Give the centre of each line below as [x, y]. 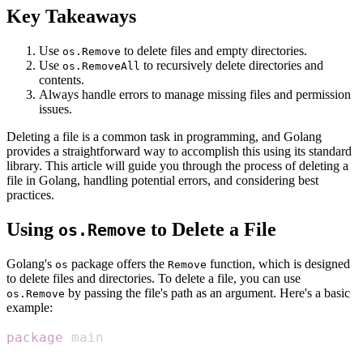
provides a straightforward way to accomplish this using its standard [179, 152]
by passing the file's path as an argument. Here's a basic [207, 293]
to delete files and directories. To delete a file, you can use [154, 278]
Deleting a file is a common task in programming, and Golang [164, 137]
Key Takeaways [71, 17]
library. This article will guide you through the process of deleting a [177, 166]
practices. [30, 195]
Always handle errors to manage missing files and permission [195, 95]
